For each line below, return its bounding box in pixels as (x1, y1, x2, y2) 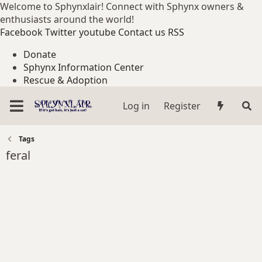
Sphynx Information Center (23, 61, 144, 74)
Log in (122, 99, 150, 112)
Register (163, 99, 201, 112)
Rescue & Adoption (23, 74, 108, 87)
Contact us (118, 26, 166, 39)
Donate (23, 48, 56, 61)
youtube (79, 26, 116, 39)
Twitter (45, 26, 77, 39)
